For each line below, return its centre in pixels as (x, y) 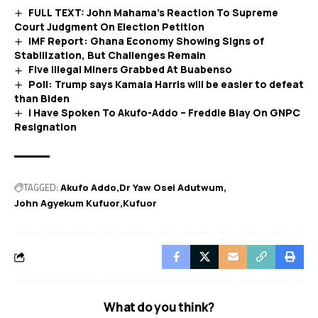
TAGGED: (41, 187)
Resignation (45, 127)
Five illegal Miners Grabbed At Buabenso (130, 70)
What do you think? (159, 307)
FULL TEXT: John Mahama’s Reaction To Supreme (153, 12)
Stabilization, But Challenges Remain (110, 55)
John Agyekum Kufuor (67, 203)
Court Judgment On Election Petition (109, 27)
